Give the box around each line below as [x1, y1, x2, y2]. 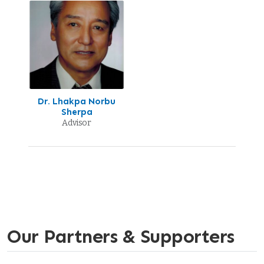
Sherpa [61, 107, 93, 117]
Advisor [62, 118, 91, 128]
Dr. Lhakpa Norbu [38, 96, 115, 107]
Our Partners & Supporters [7, 225, 235, 247]
